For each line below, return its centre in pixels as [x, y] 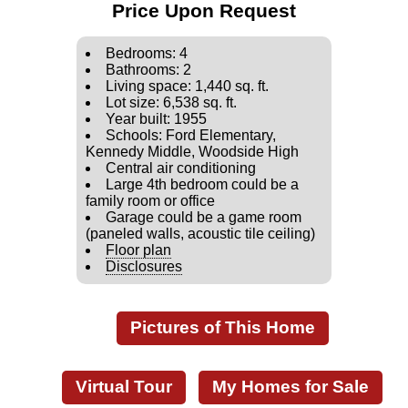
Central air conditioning [181, 168]
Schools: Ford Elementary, [191, 135]
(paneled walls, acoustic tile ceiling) [200, 234]
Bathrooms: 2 [148, 70]
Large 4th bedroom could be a [202, 184]
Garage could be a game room [204, 217]
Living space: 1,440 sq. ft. [187, 86]
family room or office [150, 201]
